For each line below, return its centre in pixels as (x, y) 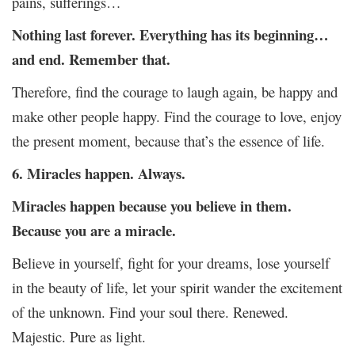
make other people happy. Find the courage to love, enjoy (177, 116)
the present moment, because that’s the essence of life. (168, 140)
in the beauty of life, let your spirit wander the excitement (177, 287)
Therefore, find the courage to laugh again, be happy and (175, 91)
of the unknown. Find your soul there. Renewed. (150, 311)
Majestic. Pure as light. (79, 336)
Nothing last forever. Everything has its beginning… (170, 34)
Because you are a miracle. (94, 230)
